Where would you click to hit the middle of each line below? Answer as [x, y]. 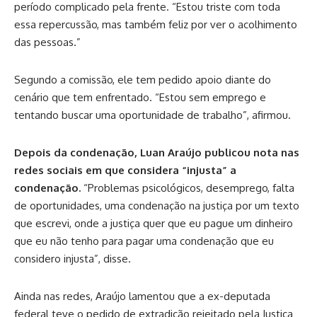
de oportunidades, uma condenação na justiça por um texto [157, 206]
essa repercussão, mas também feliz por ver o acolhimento [156, 25]
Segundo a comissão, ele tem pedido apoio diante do [143, 80]
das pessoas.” [47, 42]
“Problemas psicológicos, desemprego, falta [188, 188]
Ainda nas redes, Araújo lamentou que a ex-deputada [142, 296]
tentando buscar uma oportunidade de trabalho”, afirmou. [152, 115]
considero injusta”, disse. [73, 259]
